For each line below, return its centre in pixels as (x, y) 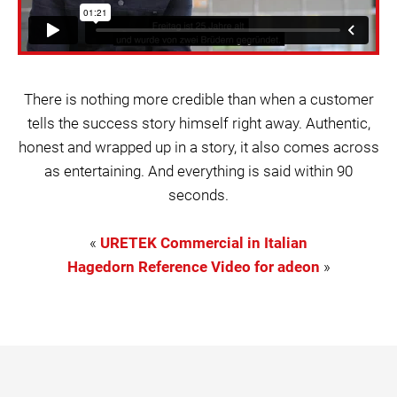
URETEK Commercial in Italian (204, 243)
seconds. (198, 195)
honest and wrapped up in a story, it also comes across (198, 147)
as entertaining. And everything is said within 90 (198, 171)
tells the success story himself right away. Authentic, (198, 123)
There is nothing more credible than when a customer (198, 99)
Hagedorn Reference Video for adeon (193, 267)
